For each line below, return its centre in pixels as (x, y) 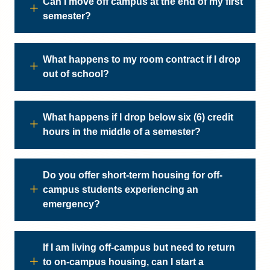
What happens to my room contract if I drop (142, 59)
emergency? (71, 204)
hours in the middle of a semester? (122, 132)
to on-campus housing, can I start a (123, 262)
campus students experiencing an (121, 190)
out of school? (76, 74)
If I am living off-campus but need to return (139, 247)
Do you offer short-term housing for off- (133, 175)
